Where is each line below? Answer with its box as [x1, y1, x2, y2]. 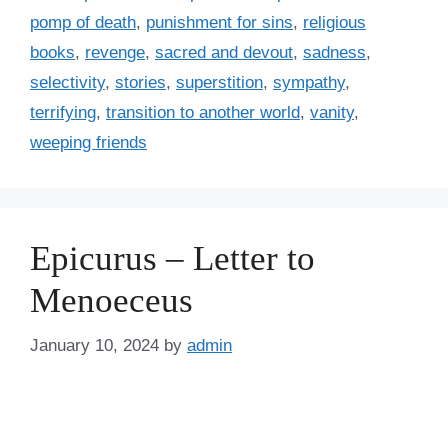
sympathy [273, 73, 345, 93]
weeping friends [30, 133, 147, 153]
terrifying [30, 103, 96, 123]
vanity [310, 103, 354, 123]
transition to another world [106, 103, 300, 123]
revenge [85, 43, 145, 63]
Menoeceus [30, 281, 193, 321]
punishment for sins [146, 13, 293, 33]
